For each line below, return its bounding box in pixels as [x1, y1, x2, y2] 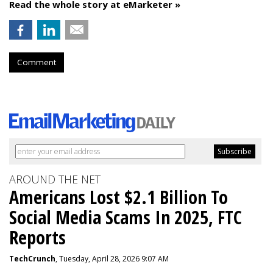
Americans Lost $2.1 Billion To [9, 185, 228, 210]
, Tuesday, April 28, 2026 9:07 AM [55, 253, 169, 264]
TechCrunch [9, 253, 55, 264]
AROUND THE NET [9, 172, 101, 186]
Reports [9, 225, 66, 250]
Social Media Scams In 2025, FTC [9, 205, 242, 230]
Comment [17, 57, 56, 68]
